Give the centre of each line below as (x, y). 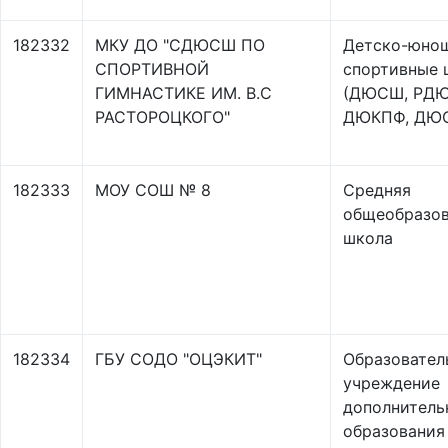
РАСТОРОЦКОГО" (162, 117)
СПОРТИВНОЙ (152, 69)
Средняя (377, 190)
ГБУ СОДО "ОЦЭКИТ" (178, 359)
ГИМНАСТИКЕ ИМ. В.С (183, 93)
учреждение (391, 383)
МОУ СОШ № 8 (153, 190)
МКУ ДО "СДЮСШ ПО (180, 45)
